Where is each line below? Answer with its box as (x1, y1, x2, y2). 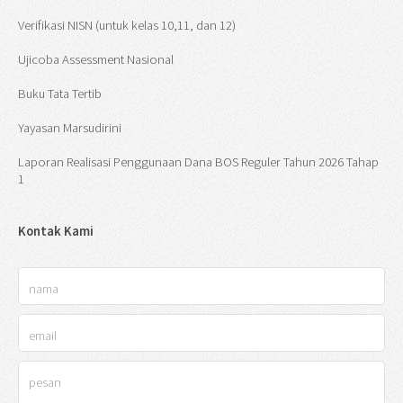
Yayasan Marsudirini (18, 120, 121, 137)
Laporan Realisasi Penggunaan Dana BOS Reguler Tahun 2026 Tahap (18, 154, 379, 171)
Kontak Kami (18, 223, 94, 240)
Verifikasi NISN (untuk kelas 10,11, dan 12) (18, 17, 236, 34)
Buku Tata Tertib (18, 85, 102, 103)
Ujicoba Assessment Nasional (18, 51, 174, 68)
